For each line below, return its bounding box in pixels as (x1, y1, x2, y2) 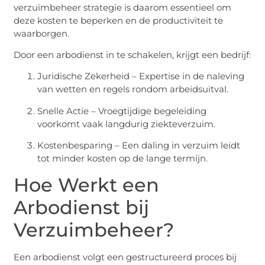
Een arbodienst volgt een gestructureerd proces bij (14, 251, 237, 263)
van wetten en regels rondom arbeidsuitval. (37, 83, 229, 95)
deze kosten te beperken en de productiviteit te (14, 14, 224, 26)
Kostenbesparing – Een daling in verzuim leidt (37, 140, 241, 151)
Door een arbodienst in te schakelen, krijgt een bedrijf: (14, 49, 251, 61)
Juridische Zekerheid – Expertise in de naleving (37, 70, 245, 82)
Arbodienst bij (14, 195, 150, 219)
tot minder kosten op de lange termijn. (37, 153, 208, 164)
